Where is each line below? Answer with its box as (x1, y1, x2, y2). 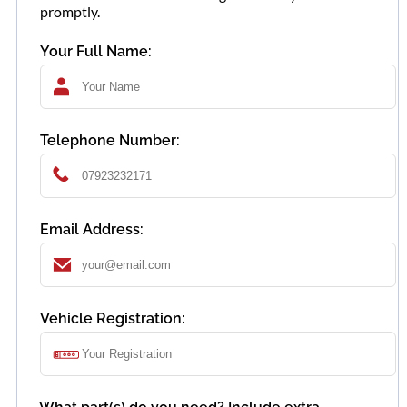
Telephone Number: (40, 132, 180, 150)
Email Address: (40, 221, 144, 239)
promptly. (40, 3, 100, 21)
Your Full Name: (40, 43, 152, 61)
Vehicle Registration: (40, 310, 185, 328)
